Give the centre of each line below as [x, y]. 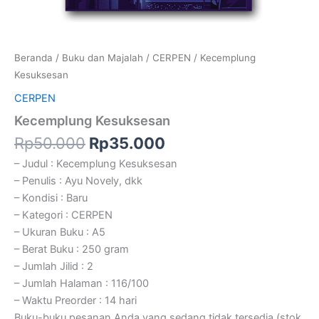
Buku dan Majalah [103, 58]
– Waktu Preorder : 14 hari [75, 300]
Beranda [33, 58]
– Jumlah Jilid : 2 [54, 266]
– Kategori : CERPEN [63, 215]
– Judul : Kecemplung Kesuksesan [96, 163]
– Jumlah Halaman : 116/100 [82, 283]
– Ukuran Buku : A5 [60, 232]
